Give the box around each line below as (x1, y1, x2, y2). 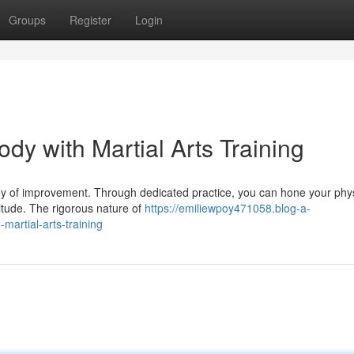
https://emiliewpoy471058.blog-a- (145, 200, 311, 216)
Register (70, 12, 111, 28)
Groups (9, 12, 46, 28)
